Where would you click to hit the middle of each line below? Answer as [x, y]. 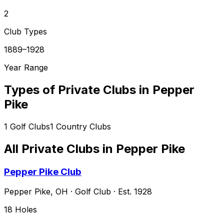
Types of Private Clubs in [78, 89]
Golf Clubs [30, 126]
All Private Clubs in [60, 148]
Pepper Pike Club [43, 171]
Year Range [26, 67]
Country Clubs [83, 126]
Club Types [25, 31]
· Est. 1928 [131, 192]
